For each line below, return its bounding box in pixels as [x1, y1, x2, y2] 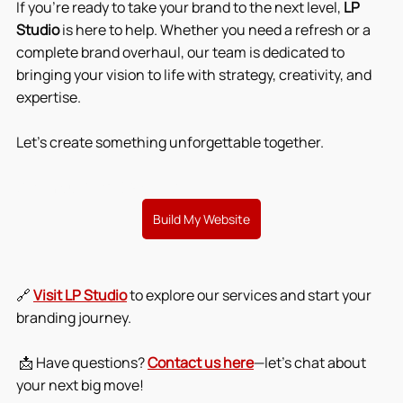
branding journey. [16, 307, 131, 327]
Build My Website [153, 210, 250, 228]
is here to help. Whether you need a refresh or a [59, 19, 373, 40]
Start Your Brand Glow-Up [16, 176, 184, 197]
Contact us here [148, 352, 254, 372]
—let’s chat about [254, 352, 369, 372]
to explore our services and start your [127, 284, 374, 305]
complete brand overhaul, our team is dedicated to [16, 41, 347, 62]
